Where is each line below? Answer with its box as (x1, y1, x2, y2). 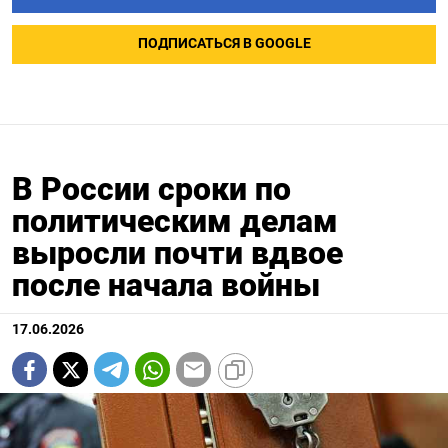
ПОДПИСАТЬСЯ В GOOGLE (137, 35, 311, 53)
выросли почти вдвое (12, 234, 343, 273)
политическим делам (12, 202, 338, 241)
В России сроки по (12, 170, 291, 209)
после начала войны (12, 266, 320, 305)
